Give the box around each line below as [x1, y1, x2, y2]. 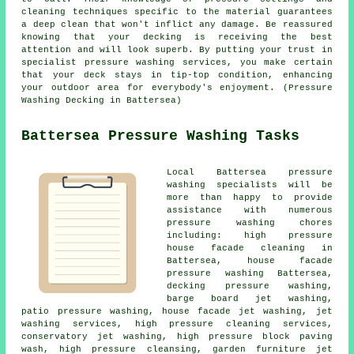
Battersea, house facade [167, 255, 333, 265]
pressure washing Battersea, [167, 268, 333, 278]
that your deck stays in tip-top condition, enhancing [21, 70, 333, 80]
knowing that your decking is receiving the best [21, 32, 333, 42]
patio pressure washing [21, 306, 149, 316]
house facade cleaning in [167, 243, 333, 253]
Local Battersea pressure [167, 167, 333, 177]
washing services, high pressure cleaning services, [21, 318, 333, 329]
